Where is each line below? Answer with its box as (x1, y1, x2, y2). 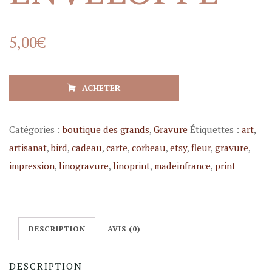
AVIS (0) (107, 223, 141, 234)
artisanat (9, 141, 47, 154)
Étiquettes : (190, 123, 242, 135)
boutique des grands (63, 123, 150, 135)
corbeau (132, 141, 166, 154)
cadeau (72, 141, 103, 154)
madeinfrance (154, 159, 211, 172)
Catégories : (9, 123, 63, 135)
